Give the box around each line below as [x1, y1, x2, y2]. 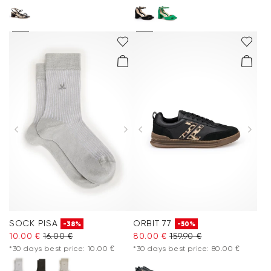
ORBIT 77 [133, 218, 172, 229]
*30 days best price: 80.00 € [133, 244, 240, 253]
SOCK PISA [9, 218, 58, 229]
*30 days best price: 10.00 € [9, 244, 115, 253]
